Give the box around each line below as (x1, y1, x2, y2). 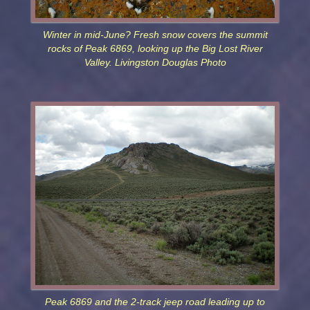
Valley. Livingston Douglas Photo (84, 57, 226, 69)
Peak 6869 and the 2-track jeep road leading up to (45, 297, 265, 308)
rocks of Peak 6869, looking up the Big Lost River (47, 44, 263, 55)
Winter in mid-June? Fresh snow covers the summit (42, 30, 268, 41)
